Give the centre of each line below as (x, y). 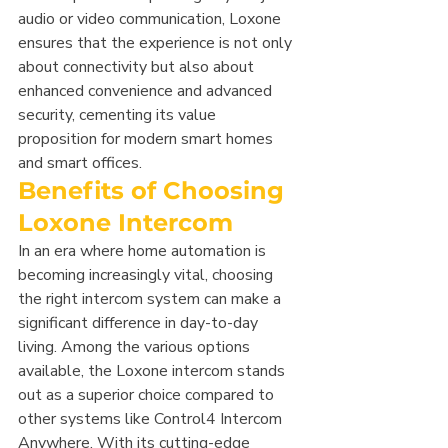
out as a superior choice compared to (148, 395)
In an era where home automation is (144, 251)
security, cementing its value (119, 115)
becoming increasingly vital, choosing (147, 275)
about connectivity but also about (138, 67)
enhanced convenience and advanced (147, 91)
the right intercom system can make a (151, 299)
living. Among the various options (136, 347)
